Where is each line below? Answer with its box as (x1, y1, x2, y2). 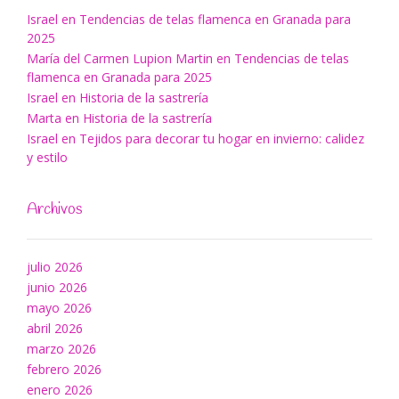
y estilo (27, 149, 68, 167)
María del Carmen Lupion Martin (27, 50, 213, 68)
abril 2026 (27, 320, 83, 338)
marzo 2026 (27, 340, 96, 358)
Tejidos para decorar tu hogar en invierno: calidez (79, 130, 364, 148)
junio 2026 (27, 279, 87, 297)
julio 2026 (27, 258, 83, 276)
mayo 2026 (27, 299, 92, 317)
